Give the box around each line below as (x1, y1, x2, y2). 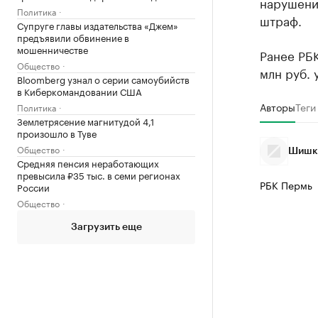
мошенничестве (17, 41, 88, 56)
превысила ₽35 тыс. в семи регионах (17, 167, 180, 182)
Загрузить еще (70, 221, 142, 232)
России (17, 179, 50, 194)
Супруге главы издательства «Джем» (17, 17, 178, 32)
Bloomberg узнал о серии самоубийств (17, 71, 190, 86)
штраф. (259, 11, 302, 29)
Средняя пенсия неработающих (17, 155, 159, 170)
